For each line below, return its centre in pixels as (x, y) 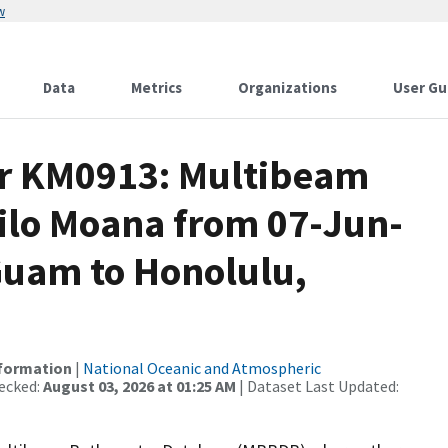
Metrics (156, 87)
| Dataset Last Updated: (317, 386)
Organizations (287, 87)
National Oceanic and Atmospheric (202, 368)
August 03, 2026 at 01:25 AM (139, 386)
